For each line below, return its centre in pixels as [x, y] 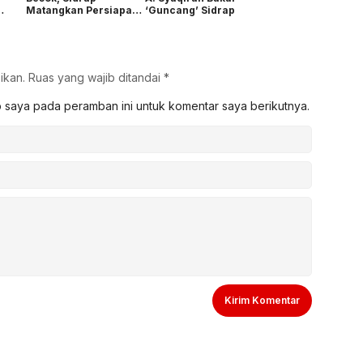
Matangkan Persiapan [82, 10]
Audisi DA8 [53, 22]
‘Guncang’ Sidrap [190, 10]
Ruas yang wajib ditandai [96, 77]
